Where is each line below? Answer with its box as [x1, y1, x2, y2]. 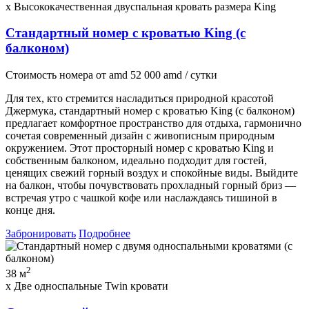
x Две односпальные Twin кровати [6, 280, 168, 292]
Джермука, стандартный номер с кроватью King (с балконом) [6, 105, 295, 117]
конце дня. [6, 204, 55, 217]
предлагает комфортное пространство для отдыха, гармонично [6, 117, 301, 130]
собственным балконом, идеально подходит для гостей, [6, 154, 267, 167]
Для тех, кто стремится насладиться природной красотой [6, 92, 274, 105]
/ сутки [185, 69, 217, 81]
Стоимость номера [6, 69, 93, 81]
